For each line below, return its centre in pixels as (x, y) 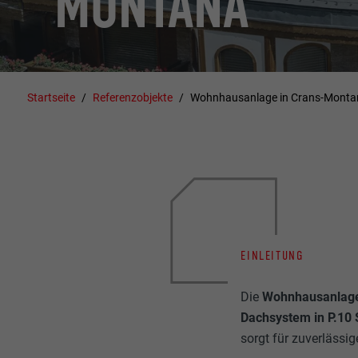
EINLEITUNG (272, 255)
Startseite (52, 97)
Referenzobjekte (133, 97)
